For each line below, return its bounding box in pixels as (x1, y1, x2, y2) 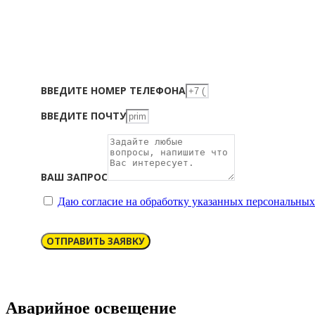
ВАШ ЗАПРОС (41, 170, 108, 184)
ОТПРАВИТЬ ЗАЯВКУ (46, 235, 145, 248)
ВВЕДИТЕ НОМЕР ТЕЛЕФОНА (41, 84, 186, 98)
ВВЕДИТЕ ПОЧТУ (41, 109, 126, 123)
